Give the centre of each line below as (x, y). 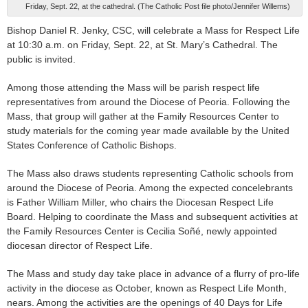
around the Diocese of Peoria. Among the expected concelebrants (150, 187)
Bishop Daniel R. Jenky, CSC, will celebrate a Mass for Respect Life (153, 30)
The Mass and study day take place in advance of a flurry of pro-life (153, 273)
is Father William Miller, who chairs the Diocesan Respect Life (140, 202)
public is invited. (41, 59)
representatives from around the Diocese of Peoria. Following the (148, 101)
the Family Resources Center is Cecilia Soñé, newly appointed (142, 231)
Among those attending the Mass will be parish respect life (133, 87)
